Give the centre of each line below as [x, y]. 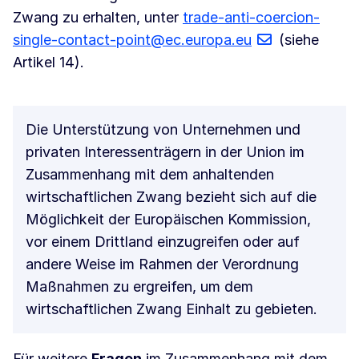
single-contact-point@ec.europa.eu [132, 40]
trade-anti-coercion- [251, 18]
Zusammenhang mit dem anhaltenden [150, 175]
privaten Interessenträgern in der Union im [165, 152]
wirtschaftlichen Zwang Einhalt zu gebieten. [171, 309]
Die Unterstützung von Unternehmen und [163, 130]
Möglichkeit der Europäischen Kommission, [168, 220]
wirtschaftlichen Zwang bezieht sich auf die [171, 197]
